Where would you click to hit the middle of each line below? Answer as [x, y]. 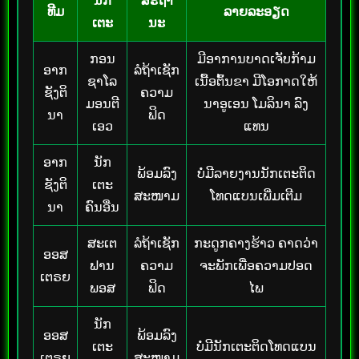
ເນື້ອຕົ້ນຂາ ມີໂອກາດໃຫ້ [256, 81]
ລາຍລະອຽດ [256, 11]
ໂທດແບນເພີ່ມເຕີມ [256, 196]
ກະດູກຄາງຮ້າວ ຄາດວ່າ [256, 243]
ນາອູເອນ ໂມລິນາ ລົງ [256, 103]
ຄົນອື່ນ [102, 207]
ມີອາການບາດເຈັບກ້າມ [256, 58]
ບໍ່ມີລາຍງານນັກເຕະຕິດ [256, 173]
